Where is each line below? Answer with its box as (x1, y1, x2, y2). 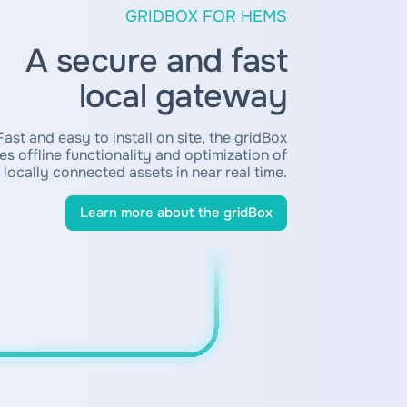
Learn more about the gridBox (80, 203, 273, 222)
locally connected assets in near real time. (4, 162, 287, 182)
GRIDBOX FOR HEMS (125, 5, 287, 26)
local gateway (78, 74, 287, 117)
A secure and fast (25, 39, 287, 82)
